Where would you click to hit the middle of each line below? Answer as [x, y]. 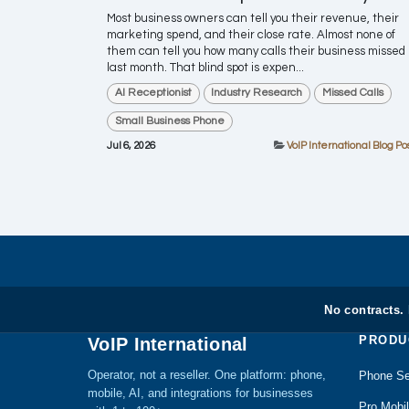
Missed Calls [352, 93]
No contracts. [364, 310]
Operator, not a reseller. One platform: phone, [207, 375]
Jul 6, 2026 [131, 146]
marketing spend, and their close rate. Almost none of [251, 35]
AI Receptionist [153, 93]
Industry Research [257, 93]
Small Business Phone [169, 121]
